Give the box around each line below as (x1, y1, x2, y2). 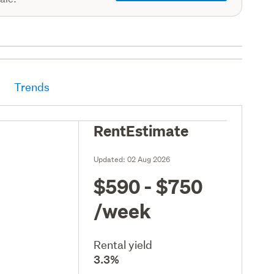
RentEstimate (94, 120, 189, 140)
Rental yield (94, 237, 153, 252)
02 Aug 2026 (127, 154, 171, 165)
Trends (14, 80, 50, 94)
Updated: (94, 154, 128, 165)
